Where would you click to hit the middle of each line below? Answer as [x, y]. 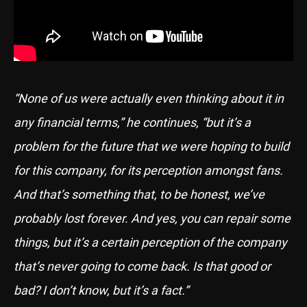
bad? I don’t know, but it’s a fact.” [101, 290]
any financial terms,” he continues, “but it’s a [132, 122]
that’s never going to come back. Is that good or [142, 266]
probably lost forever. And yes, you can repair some [152, 218]
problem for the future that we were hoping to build [151, 146]
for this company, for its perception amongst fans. [148, 170]
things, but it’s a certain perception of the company [150, 242]
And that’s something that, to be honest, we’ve [139, 194]
